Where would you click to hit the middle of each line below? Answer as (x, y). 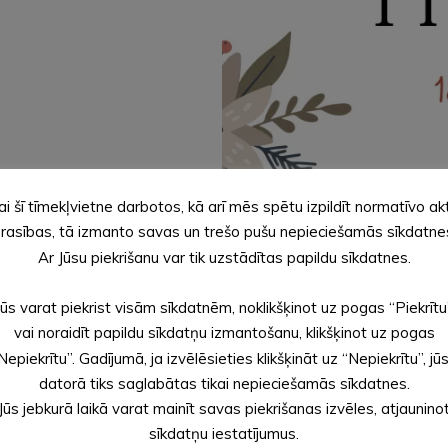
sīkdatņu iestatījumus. (224, 434)
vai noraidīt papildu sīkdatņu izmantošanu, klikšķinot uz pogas (224, 333)
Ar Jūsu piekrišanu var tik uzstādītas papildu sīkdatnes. (224, 257)
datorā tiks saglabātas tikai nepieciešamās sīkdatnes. (224, 383)
